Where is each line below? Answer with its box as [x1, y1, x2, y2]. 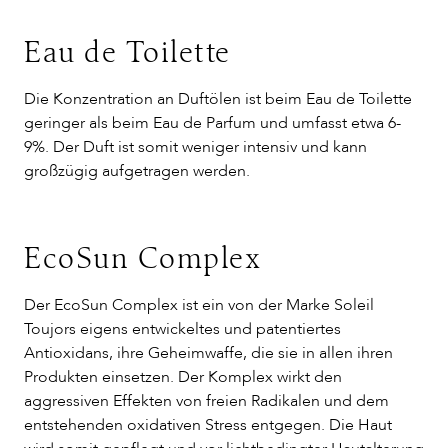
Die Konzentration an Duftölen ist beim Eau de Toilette [24, 88, 412, 110]
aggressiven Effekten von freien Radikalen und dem [24, 390, 389, 412]
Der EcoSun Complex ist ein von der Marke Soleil [24, 294, 374, 316]
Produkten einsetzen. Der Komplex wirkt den [24, 366, 342, 388]
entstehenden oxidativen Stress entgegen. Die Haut [24, 414, 392, 436]
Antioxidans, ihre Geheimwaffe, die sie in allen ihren [24, 342, 393, 364]
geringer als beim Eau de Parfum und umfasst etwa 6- [24, 112, 401, 134]
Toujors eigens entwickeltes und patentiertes [24, 318, 341, 340]
